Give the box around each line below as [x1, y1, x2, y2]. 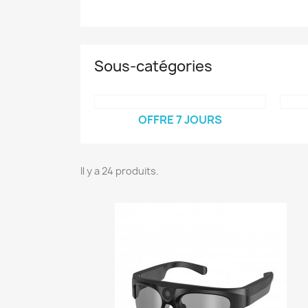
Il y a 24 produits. [80, 164, 159, 177]
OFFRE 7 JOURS [138, 112, 222, 127]
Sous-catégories [94, 56, 212, 76]
